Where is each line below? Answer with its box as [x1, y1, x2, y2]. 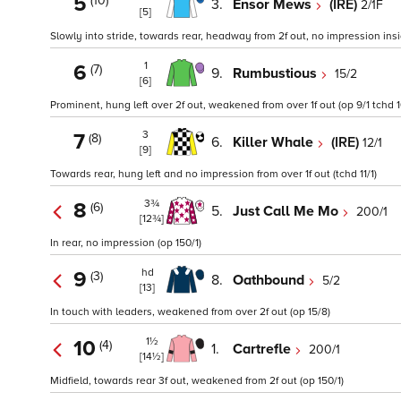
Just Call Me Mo [233, 201, 342, 220]
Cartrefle [233, 339, 294, 358]
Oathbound [233, 270, 308, 289]
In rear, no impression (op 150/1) [50, 236, 201, 251]
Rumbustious [233, 64, 320, 82]
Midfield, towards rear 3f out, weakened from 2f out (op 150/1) [50, 374, 344, 388]
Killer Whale [233, 132, 317, 151]
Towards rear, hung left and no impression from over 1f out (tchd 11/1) [50, 167, 377, 182]
